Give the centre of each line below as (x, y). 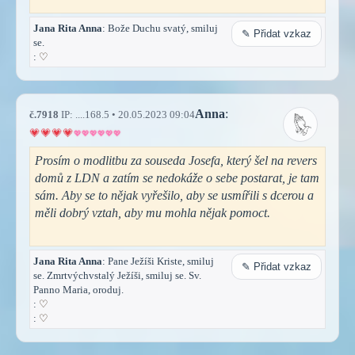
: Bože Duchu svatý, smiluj (160, 28)
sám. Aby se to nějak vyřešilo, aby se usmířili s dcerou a (174, 195)
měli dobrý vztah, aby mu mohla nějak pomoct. (153, 212)
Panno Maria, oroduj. (78, 289)
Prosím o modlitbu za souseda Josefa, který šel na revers (176, 160)
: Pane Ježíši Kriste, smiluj (158, 261)
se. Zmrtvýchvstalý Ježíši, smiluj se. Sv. (117, 275)
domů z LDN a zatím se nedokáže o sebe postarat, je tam (177, 177)
